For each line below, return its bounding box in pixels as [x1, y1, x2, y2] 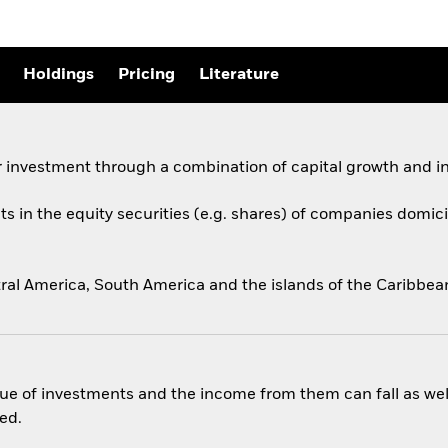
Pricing [118, 67, 175, 84]
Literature [199, 67, 279, 84]
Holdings [23, 67, 94, 84]
